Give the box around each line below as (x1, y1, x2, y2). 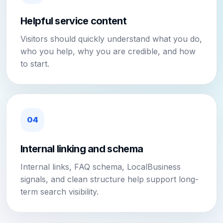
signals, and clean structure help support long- (20, 174, 199, 184)
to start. (20, 59, 49, 69)
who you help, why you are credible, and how (20, 46, 196, 56)
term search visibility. (20, 187, 99, 197)
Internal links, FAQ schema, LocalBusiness (20, 162, 181, 172)
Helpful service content (20, 15, 126, 27)
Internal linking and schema (20, 143, 143, 155)
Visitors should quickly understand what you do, (20, 34, 202, 44)
